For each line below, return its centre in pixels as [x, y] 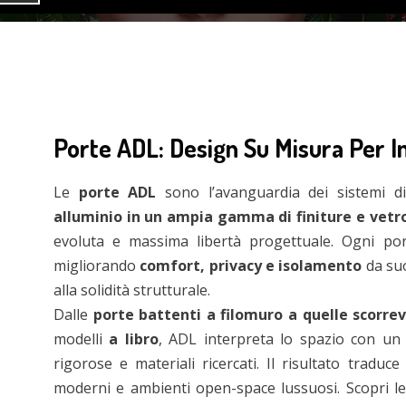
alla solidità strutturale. [132, 290]
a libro [134, 339]
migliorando [97, 266]
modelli [82, 339]
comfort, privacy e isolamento [251, 266]
